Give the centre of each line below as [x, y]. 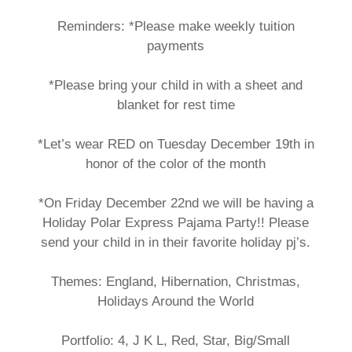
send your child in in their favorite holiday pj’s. [176, 242]
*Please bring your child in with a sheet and [176, 85]
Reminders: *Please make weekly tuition [176, 26]
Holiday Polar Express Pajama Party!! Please [176, 223]
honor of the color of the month [176, 164]
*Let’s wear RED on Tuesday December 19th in [176, 144]
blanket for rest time [176, 105]
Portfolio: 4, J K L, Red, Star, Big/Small [176, 341]
